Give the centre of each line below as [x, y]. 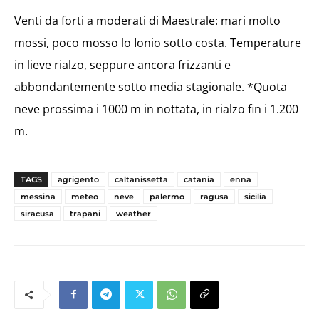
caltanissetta [141, 179]
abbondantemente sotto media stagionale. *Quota [151, 87]
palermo [167, 196]
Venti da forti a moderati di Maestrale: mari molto [147, 20]
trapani [85, 213]
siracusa [37, 213]
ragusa [214, 196]
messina [38, 196]
